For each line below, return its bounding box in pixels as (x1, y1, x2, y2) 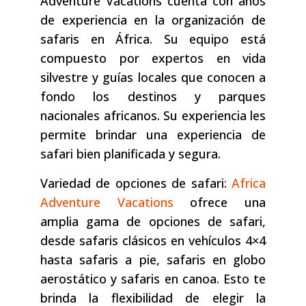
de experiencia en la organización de (40, 12, 266, 29)
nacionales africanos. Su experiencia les (40, 107, 266, 124)
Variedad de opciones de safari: (40, 175, 232, 192)
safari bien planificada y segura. (40, 145, 221, 163)
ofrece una (173, 194, 266, 211)
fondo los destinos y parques (40, 88, 266, 105)
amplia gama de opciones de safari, (40, 213, 266, 230)
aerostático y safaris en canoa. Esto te (40, 270, 266, 288)
